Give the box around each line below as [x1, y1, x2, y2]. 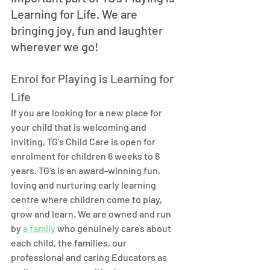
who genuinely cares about [55, 222, 173, 234]
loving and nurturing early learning [11, 179, 158, 190]
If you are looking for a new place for [11, 107, 164, 118]
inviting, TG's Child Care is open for [11, 136, 157, 147]
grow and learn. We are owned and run [11, 208, 173, 219]
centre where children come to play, [11, 193, 164, 205]
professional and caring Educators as [11, 251, 169, 263]
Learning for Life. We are [11, 7, 140, 21]
